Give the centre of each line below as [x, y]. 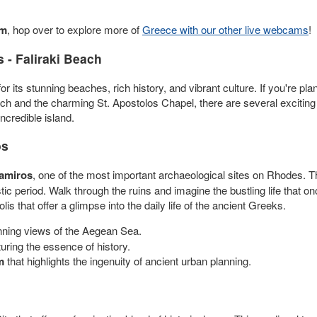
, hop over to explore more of [75, 29]
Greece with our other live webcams [225, 29]
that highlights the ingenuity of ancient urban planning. [128, 260]
